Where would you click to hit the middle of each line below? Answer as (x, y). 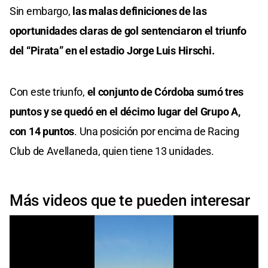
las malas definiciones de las (138, 11)
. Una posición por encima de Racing (157, 131)
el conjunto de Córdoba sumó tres (164, 92)
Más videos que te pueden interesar (130, 200)
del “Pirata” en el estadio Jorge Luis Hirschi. (112, 50)
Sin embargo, (40, 11)
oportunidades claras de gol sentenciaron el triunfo (128, 31)
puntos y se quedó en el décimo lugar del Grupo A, (125, 111)
